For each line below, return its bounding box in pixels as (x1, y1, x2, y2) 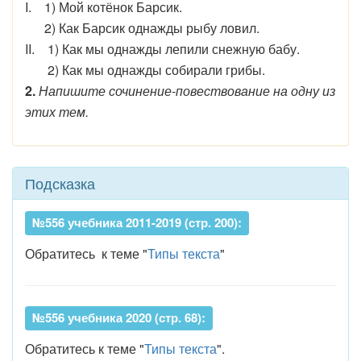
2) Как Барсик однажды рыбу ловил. (25, 19, 259, 37)
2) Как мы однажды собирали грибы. (25, 60, 265, 79)
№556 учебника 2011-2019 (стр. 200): (32, 214, 242, 231)
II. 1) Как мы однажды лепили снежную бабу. (25, 39, 300, 58)
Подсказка (25, 172, 95, 193)
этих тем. (25, 102, 89, 121)
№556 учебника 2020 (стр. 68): (32, 309, 205, 326)
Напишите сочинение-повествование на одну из (39, 81, 335, 100)
